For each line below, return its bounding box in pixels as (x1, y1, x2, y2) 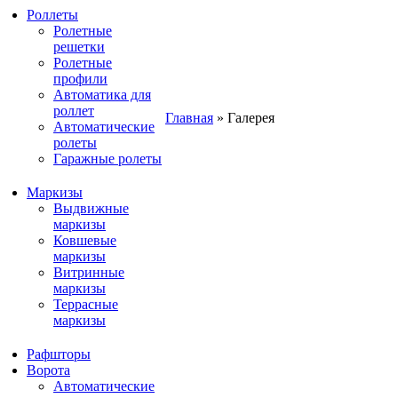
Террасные (53, 296, 118, 312)
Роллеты (27, 6, 78, 22)
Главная (165, 109, 213, 125)
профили (53, 70, 107, 86)
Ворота (27, 362, 70, 378)
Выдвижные (53, 200, 129, 216)
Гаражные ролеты (53, 150, 162, 166)
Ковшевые (53, 232, 116, 248)
